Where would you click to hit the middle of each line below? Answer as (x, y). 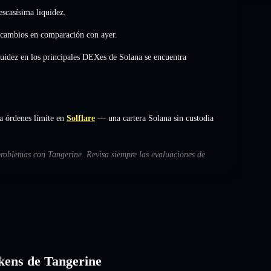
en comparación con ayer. (73, 34)
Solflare (81, 118)
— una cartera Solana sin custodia (154, 118)
